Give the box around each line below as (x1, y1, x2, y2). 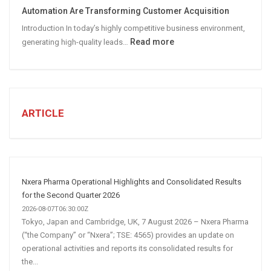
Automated (174, 50, 217, 60)
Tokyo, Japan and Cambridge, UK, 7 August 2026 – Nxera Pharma (22, 217, 249, 227)
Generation (174, 78, 218, 88)
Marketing (119, 24, 158, 34)
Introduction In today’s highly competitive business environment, (22, 24, 245, 33)
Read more (130, 37, 174, 47)
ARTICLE (22, 107, 64, 120)
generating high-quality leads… (22, 38, 130, 47)
